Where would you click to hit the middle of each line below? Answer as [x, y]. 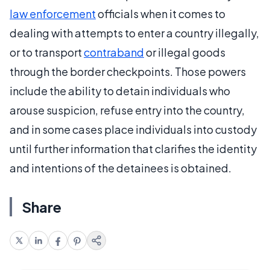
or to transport [47, 52]
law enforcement [53, 14]
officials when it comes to [161, 14]
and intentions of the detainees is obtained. [121, 168]
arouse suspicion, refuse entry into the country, [127, 110]
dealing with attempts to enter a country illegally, [134, 33]
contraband [114, 52]
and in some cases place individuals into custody [133, 130]
